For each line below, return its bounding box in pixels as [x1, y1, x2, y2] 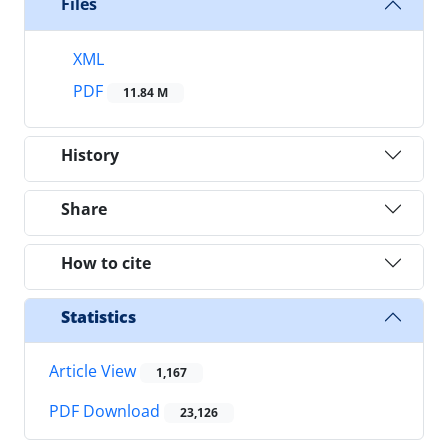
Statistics [61, 305, 136, 328]
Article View [49, 360, 140, 383]
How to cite [61, 251, 151, 274]
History [61, 143, 119, 166]
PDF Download [49, 400, 164, 423]
